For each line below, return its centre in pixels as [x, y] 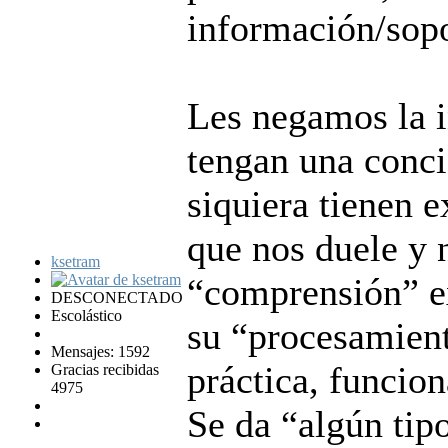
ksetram [75, 261]
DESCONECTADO [117, 297]
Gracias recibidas [105, 369]
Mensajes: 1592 [100, 351]
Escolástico [86, 315]
